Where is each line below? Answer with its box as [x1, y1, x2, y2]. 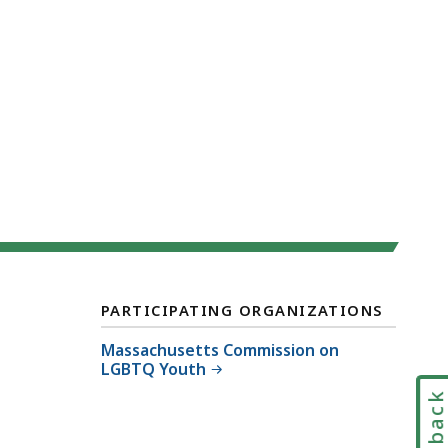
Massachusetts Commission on [101, 338, 339, 361]
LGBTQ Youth [101, 357, 206, 380]
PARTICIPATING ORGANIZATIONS [101, 299, 384, 320]
